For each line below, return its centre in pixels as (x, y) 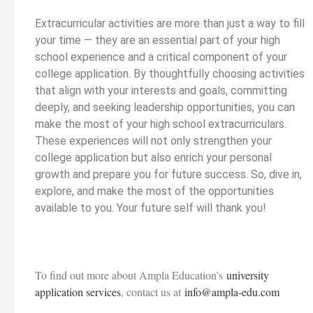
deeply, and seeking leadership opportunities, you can (165, 107)
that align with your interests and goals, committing (161, 90)
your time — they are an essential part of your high (158, 40)
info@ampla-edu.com (232, 291)
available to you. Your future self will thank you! (151, 208)
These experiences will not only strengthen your (153, 140)
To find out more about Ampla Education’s (129, 275)
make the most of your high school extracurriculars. (161, 124)
